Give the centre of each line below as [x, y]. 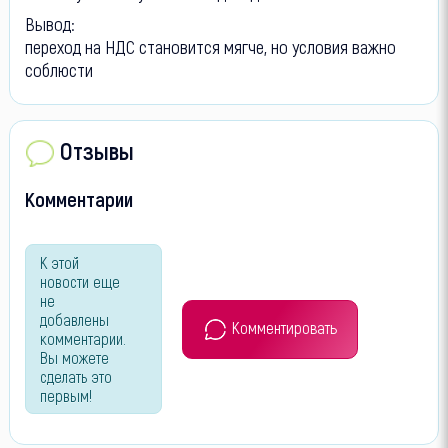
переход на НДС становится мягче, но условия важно [210, 46]
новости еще [79, 282]
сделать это [75, 377]
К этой [59, 263]
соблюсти [58, 69]
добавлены [74, 320]
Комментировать [284, 326]
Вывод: [49, 23]
